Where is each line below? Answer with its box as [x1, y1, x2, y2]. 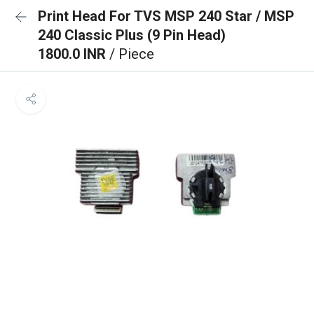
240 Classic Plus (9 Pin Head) [38, 27, 226, 43]
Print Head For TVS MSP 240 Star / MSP [38, 8, 294, 25]
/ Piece [109, 46, 154, 62]
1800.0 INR [38, 46, 109, 62]
